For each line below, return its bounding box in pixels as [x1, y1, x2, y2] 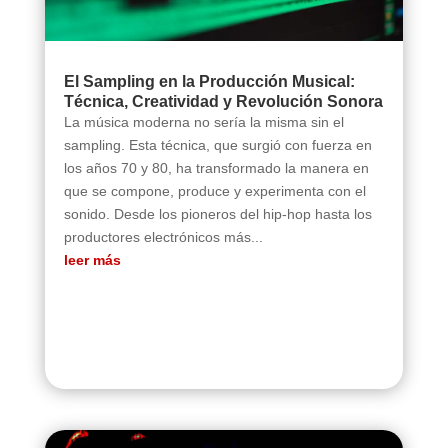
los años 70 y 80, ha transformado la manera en [63, 159, 369, 176]
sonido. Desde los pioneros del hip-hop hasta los [63, 205, 372, 222]
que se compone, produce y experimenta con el [63, 182, 366, 199]
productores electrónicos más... [63, 228, 263, 245]
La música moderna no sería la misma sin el [63, 113, 344, 130]
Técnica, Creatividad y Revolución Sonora [63, 92, 383, 110]
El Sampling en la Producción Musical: [63, 72, 355, 90]
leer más [63, 251, 121, 268]
